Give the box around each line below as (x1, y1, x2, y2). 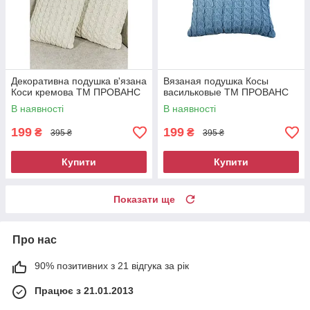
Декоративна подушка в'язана (11, 75, 147, 87)
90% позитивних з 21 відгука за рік (35, 260, 189, 272)
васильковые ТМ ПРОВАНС (163, 86, 289, 98)
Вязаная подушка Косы (163, 75, 268, 87)
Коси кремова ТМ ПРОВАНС (11, 86, 140, 98)
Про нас (12, 234, 57, 246)
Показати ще (113, 194, 175, 206)
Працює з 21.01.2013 (35, 285, 134, 297)
